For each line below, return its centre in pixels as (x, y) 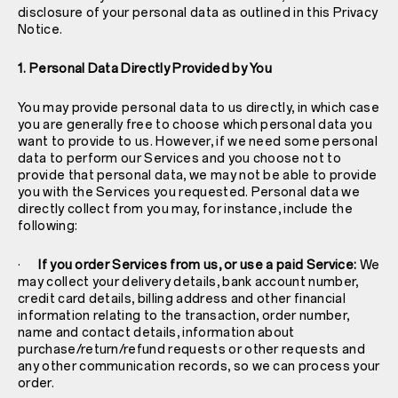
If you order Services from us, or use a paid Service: (198, 265)
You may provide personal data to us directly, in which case (199, 107)
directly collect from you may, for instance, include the (185, 209)
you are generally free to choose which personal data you (195, 124)
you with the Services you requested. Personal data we (189, 192)
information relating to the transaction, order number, (184, 315)
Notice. (40, 29)
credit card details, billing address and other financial (182, 298)
